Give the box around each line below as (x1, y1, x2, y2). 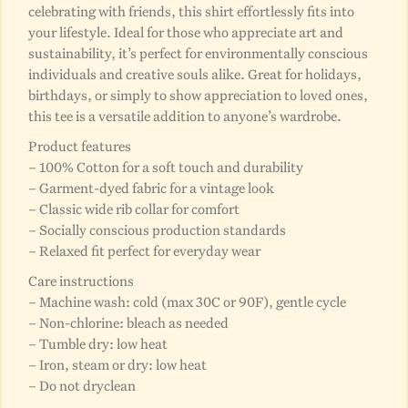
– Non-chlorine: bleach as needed (28, 313, 229, 332)
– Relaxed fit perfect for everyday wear (28, 241, 260, 260)
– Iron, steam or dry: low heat (28, 355, 207, 374)
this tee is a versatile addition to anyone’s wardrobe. (28, 107, 342, 126)
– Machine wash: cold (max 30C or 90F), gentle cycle (28, 292, 346, 311)
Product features (28, 137, 131, 156)
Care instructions (28, 271, 134, 291)
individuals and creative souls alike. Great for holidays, (28, 65, 362, 84)
